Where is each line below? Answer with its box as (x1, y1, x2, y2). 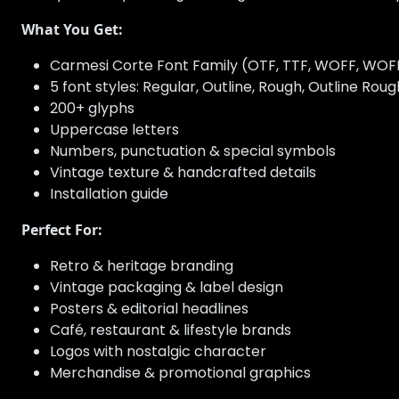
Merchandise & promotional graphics (50, 362, 311, 384)
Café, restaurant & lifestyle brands (50, 320, 291, 341)
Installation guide (50, 183, 168, 205)
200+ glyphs (50, 98, 134, 119)
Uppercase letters (50, 119, 179, 141)
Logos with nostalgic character (50, 341, 266, 362)
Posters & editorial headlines (50, 298, 248, 320)
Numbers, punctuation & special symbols (50, 141, 336, 162)
